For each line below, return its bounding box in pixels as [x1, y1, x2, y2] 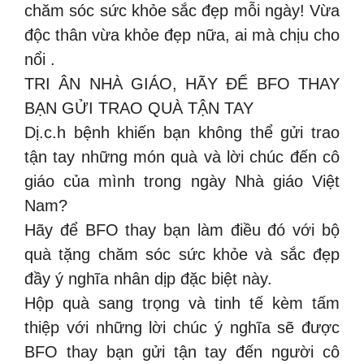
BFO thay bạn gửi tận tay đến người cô [24, 343, 340, 361]
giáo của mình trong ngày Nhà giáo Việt [24, 172, 340, 190]
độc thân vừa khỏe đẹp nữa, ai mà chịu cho [24, 26, 340, 44]
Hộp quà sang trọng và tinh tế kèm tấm [24, 294, 340, 312]
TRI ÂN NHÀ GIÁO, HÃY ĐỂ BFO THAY [24, 75, 340, 93]
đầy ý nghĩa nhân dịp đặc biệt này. [24, 270, 272, 288]
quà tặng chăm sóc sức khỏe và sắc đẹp [24, 245, 340, 263]
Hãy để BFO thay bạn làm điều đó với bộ [24, 221, 340, 239]
